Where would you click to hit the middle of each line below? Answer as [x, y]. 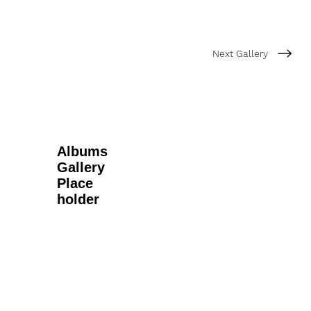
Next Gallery [240, 53]
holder [78, 200]
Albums [82, 152]
